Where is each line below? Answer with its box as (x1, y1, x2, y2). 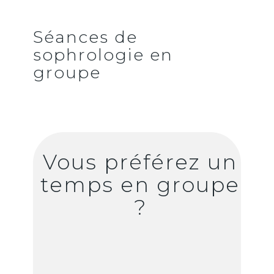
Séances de (33, 27, 138, 48)
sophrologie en (33, 45, 173, 65)
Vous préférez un (43, 149, 237, 175)
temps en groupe (40, 172, 240, 198)
